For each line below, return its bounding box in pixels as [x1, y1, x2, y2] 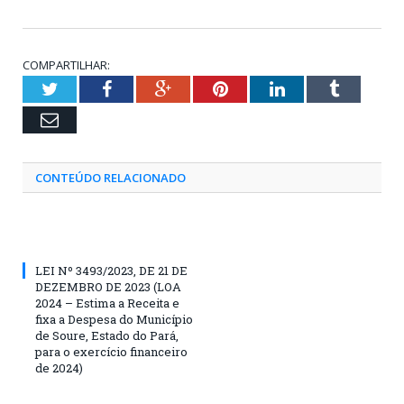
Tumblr [337, 78, 392, 97]
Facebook [110, 78, 181, 97]
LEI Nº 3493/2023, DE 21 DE [35, 262, 188, 279]
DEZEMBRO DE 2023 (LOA [35, 278, 181, 295]
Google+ [170, 78, 234, 97]
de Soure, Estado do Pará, [35, 326, 179, 344]
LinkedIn [283, 78, 351, 97]
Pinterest [226, 78, 292, 97]
